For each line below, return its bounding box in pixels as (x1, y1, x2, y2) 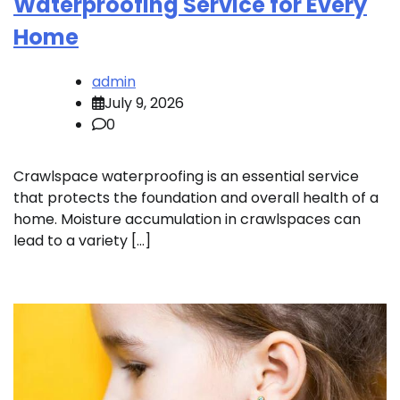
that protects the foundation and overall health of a (13, 187, 379, 208)
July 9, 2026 (104, 92, 184, 113)
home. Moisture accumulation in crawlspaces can (13, 208, 361, 229)
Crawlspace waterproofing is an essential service (13, 165, 359, 187)
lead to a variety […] (13, 229, 151, 251)
